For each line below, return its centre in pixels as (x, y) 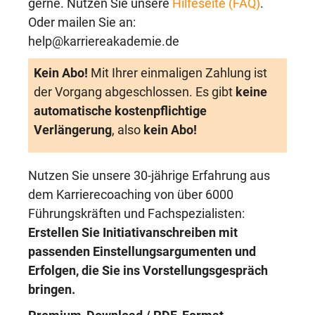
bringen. (52, 290)
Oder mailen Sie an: (82, 22)
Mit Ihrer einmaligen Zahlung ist (179, 73)
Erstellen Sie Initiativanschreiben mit (133, 233)
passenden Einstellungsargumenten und (142, 252)
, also (126, 130)
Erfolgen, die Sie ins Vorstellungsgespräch (148, 271)
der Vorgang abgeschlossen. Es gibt (135, 92)
